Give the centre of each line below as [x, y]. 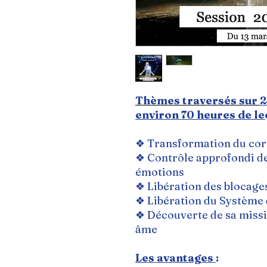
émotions [160, 172]
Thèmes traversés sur [198, 100]
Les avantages [176, 258]
